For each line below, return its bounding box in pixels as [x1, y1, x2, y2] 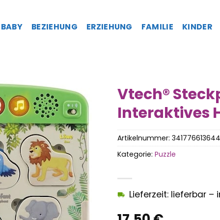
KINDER [182, 21, 212, 32]
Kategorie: [117, 149, 155, 159]
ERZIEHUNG [86, 21, 133, 32]
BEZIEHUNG [31, 21, 78, 32]
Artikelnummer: [117, 133, 172, 143]
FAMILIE [141, 21, 174, 32]
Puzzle [155, 149, 176, 159]
